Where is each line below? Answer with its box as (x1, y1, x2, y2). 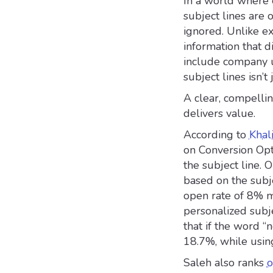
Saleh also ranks (183, 255, 267, 270)
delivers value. (183, 106, 255, 121)
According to (183, 127, 249, 142)
